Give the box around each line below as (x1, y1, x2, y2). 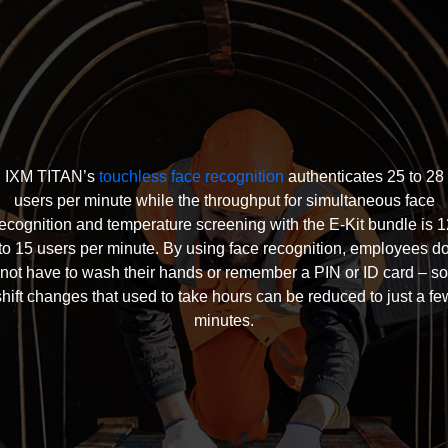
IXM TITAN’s (4, 168, 99, 185)
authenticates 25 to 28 (283, 168, 444, 185)
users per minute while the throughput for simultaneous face (13, 192, 435, 209)
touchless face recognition (98, 168, 284, 185)
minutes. (194, 312, 254, 329)
